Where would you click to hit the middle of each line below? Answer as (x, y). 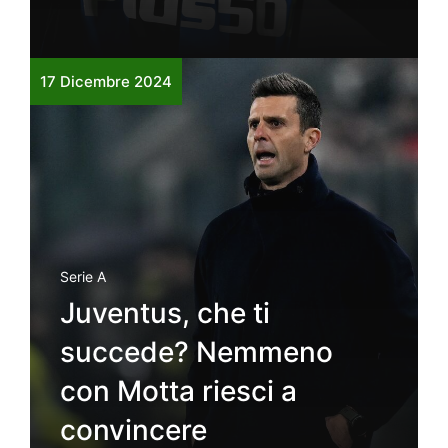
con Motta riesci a (178, 390)
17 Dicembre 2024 (106, 81)
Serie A (83, 276)
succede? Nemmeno (196, 351)
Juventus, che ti (165, 312)
